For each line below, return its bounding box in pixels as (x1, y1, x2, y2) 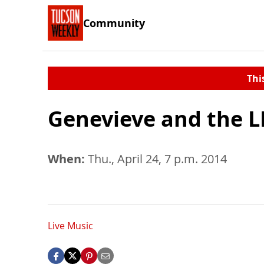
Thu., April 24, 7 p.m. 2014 (85, 151, 227, 167)
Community (83, 15, 145, 30)
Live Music (48, 219, 93, 233)
